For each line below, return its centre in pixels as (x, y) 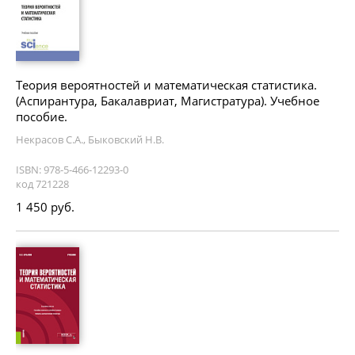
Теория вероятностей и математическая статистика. (166, 84)
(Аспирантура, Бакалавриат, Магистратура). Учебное (168, 100)
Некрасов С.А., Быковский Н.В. (90, 139)
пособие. (42, 116)
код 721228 (42, 183)
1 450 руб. (45, 206)
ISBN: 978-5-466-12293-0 (72, 169)
